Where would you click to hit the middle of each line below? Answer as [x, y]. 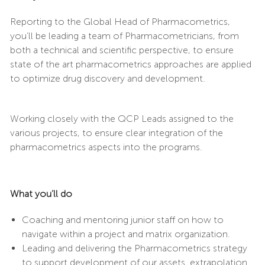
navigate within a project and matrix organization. [126, 234]
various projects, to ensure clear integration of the [116, 132]
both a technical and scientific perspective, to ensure [122, 50]
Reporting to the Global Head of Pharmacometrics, [120, 21]
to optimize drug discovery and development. [107, 78]
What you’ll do [41, 193]
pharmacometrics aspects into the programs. [106, 147]
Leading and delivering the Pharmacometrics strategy [134, 248]
